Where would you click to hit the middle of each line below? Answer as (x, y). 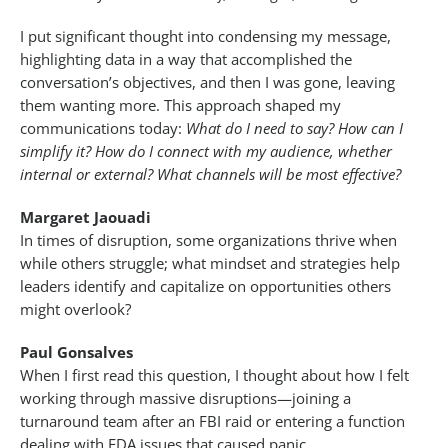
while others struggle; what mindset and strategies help (210, 263)
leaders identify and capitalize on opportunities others (205, 286)
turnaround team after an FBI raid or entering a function (212, 421)
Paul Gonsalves (80, 352)
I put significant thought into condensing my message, (205, 36)
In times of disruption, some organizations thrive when (208, 240)
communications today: (103, 128)
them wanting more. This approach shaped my (180, 105)
